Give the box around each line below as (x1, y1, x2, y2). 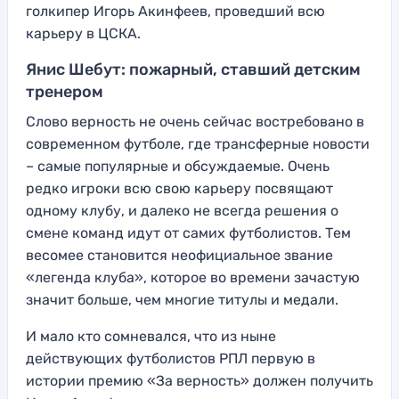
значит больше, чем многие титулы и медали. (26, 291, 338, 309)
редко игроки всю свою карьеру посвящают (26, 180, 333, 198)
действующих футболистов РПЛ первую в (26, 350, 315, 368)
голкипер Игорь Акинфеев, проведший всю (26, 3, 325, 20)
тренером (26, 82, 103, 102)
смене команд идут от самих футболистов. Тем (26, 224, 351, 242)
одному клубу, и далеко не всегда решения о (26, 202, 338, 220)
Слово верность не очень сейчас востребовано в (26, 113, 364, 131)
